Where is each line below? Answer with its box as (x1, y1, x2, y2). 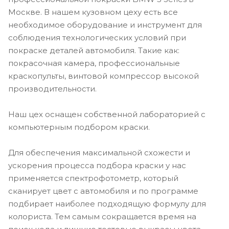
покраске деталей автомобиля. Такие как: (8, 45, 179, 56)
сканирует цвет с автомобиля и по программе (8, 186, 198, 196)
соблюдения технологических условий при (8, 33, 186, 43)
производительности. (8, 84, 97, 94)
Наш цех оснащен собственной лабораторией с (8, 109, 205, 120)
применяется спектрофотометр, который (8, 173, 178, 184)
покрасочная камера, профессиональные (8, 58, 180, 68)
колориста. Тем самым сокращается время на (8, 212, 196, 222)
